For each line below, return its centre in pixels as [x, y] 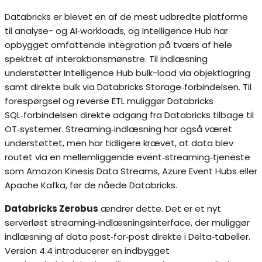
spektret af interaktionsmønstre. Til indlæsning [106, 59]
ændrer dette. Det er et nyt [160, 209]
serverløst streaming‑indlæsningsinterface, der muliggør [127, 223]
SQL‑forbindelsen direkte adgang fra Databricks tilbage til [129, 115]
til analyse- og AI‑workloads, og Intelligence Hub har [116, 31]
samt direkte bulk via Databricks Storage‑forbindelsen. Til [128, 87]
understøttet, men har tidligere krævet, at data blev [119, 143]
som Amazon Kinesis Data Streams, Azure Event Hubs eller [131, 171]
